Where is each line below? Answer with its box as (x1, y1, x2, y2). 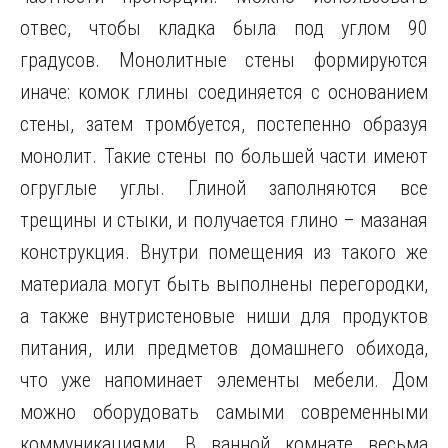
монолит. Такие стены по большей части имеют (20, 144, 428, 168)
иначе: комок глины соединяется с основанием (20, 80, 428, 104)
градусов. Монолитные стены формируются (20, 48, 428, 72)
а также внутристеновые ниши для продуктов (20, 304, 428, 328)
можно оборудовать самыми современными (20, 400, 428, 424)
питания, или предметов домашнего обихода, (20, 336, 428, 360)
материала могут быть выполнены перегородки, (20, 272, 428, 296)
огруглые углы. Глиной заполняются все (20, 176, 428, 200)
